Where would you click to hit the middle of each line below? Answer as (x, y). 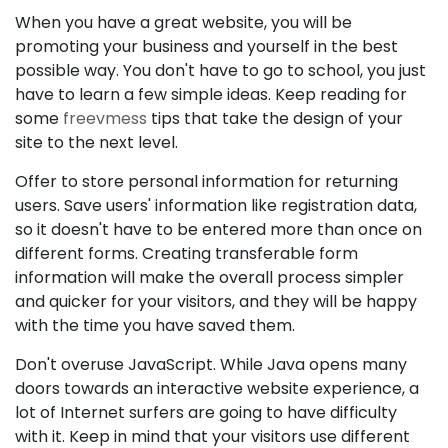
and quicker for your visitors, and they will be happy (216, 301)
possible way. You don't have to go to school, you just (220, 70)
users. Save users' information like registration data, (216, 205)
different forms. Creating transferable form (186, 253)
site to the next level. (96, 142)
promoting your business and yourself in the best (206, 46)
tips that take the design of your (275, 118)
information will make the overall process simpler (209, 277)
